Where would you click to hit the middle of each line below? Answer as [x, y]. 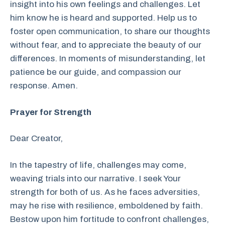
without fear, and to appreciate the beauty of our [106, 45]
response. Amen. [44, 86]
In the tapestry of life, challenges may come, [98, 165]
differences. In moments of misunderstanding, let [108, 59]
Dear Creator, [36, 138]
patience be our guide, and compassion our [96, 72]
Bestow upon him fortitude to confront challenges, [109, 219]
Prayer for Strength [51, 112]
